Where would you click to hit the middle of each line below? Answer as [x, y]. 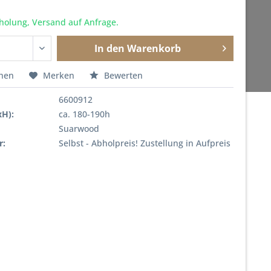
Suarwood [79, 129]
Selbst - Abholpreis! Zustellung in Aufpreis [144, 143]
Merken [59, 75]
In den [110, 48]
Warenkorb [154, 48]
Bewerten [122, 75]
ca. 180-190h [84, 114]
